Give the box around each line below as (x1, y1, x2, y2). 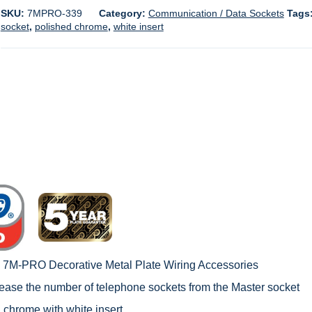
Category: (98, 8, 148, 19)
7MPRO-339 (26, 8, 82, 19)
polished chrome (34, 21, 108, 32)
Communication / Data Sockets (148, 8, 284, 19)
